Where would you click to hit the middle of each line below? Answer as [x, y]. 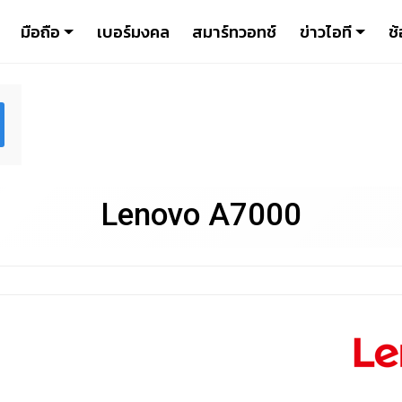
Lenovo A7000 [201, 215]
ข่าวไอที [325, 31]
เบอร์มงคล [133, 31]
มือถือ [40, 31]
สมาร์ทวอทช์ [235, 31]
